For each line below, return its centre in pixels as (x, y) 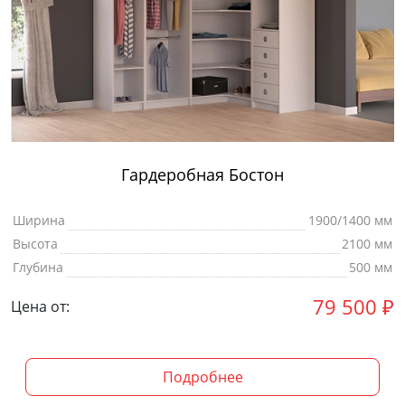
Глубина (38, 267)
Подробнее (202, 377)
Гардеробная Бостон (202, 174)
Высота (35, 243)
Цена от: (40, 307)
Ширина (39, 220)
